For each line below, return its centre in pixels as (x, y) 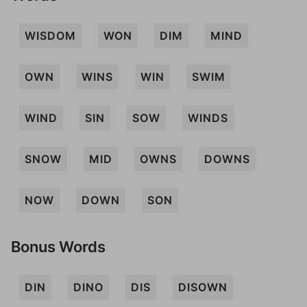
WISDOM (50, 36)
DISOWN (203, 287)
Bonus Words (58, 246)
